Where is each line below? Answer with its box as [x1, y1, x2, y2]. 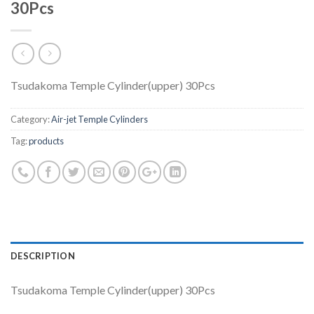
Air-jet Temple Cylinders [51, 114, 148, 125]
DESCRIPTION [11, 250, 75, 262]
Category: [11, 114, 51, 125]
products [29, 135, 64, 147]
